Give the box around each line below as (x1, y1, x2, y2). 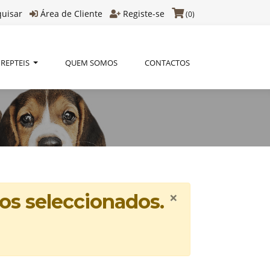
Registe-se (123, 8, 165, 19)
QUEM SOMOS (64, 57, 118, 68)
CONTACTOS (144, 57, 190, 68)
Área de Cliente (40, 8, 102, 19)
